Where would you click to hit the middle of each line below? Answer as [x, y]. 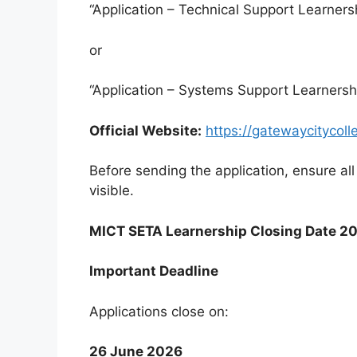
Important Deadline [154, 271]
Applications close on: [159, 311]
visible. [112, 191]
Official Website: [145, 130]
